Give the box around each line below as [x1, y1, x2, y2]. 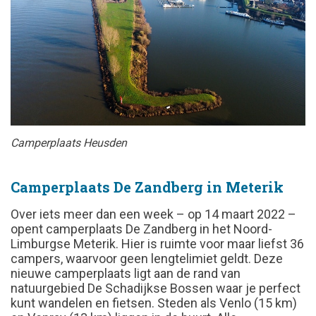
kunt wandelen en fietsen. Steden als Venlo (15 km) [11, 296, 297, 311]
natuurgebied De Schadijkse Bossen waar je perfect [11, 281, 300, 296]
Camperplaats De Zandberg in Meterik [11, 178, 284, 197]
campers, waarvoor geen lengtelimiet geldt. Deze [11, 251, 283, 267]
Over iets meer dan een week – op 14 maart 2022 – [11, 207, 296, 222]
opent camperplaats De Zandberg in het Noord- [11, 221, 272, 237]
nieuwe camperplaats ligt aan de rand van [11, 266, 241, 281]
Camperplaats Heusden [11, 136, 127, 150]
